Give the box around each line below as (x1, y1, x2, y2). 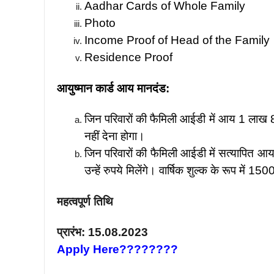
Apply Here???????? (57, 243, 178, 256)
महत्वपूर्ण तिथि (57, 194, 113, 208)
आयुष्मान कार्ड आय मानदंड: (57, 81, 169, 95)
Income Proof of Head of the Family (84, 34, 270, 47)
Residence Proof (84, 51, 172, 64)
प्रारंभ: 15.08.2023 (57, 226, 148, 239)
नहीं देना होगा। (84, 130, 145, 143)
